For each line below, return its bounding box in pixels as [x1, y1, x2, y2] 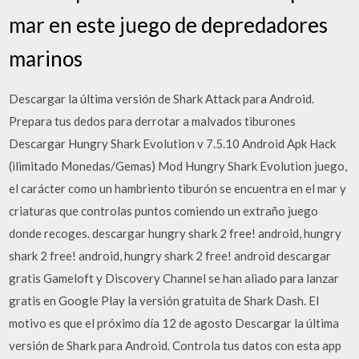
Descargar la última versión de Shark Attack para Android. [9, 91, 315, 106]
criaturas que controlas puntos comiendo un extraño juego [9, 203, 319, 218]
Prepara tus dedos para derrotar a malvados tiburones [9, 113, 296, 128]
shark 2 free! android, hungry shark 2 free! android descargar [9, 248, 332, 263]
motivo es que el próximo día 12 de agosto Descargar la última [9, 315, 340, 330]
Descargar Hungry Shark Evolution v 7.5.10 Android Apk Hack [9, 135, 337, 151]
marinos [9, 45, 83, 71]
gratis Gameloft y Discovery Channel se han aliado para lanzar [9, 270, 340, 285]
